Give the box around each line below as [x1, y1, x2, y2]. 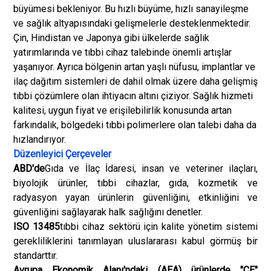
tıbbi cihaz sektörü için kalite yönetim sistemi [59, 221, 258, 232]
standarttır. [13, 250, 57, 261]
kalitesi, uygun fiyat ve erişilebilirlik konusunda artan [13, 105, 232, 116]
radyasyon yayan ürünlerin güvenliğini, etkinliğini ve [13, 192, 258, 203]
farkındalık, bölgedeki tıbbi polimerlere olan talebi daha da [13, 119, 256, 131]
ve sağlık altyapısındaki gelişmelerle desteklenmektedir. [13, 18, 250, 29]
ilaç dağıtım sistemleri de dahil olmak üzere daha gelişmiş [13, 76, 258, 87]
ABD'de [13, 163, 45, 174]
